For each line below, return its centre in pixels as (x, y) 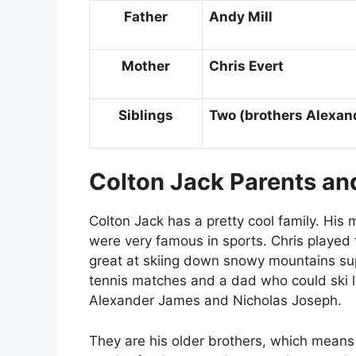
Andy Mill (241, 16)
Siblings (146, 115)
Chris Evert (246, 66)
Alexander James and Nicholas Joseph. (215, 301)
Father (146, 16)
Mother (146, 66)
